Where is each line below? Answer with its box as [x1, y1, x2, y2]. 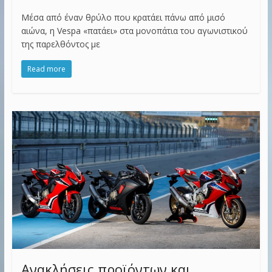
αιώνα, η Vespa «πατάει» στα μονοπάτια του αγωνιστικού [21, 24, 248, 36]
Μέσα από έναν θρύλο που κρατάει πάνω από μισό [21, 11, 225, 23]
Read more [27, 63, 66, 74]
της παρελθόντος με [21, 38, 100, 50]
